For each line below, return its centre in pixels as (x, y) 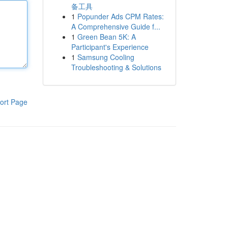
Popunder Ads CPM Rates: (120, 16)
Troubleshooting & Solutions (116, 67)
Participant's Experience (110, 47)
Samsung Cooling (106, 57)
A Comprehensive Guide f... (116, 26)
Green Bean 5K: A (106, 37)
